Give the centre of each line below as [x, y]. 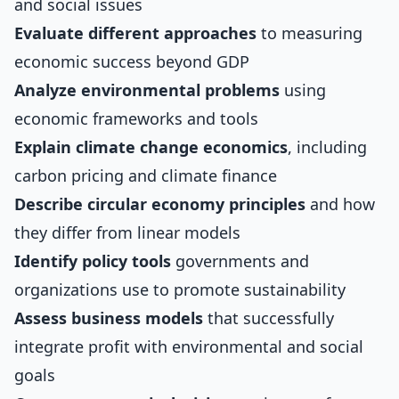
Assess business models [109, 318]
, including [327, 147]
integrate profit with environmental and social [189, 346]
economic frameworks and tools [136, 118]
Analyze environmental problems [147, 90]
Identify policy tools [93, 261]
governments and [240, 261]
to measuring [309, 33]
